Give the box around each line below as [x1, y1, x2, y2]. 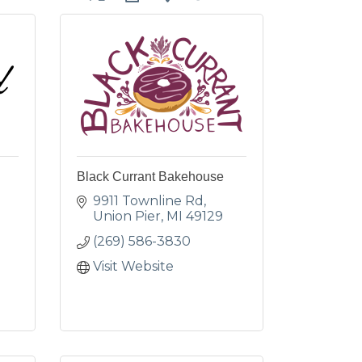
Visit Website [92, 259, 174, 274]
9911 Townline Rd [92, 193, 204, 208]
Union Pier [92, 208, 161, 224]
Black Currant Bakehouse [76, 170, 224, 183]
